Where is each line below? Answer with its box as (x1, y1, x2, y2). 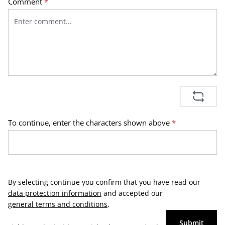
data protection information (8, 188, 101, 198)
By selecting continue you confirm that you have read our (8, 177, 202, 187)
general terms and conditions (8, 199, 107, 209)
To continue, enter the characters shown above (8, 118, 172, 128)
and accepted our (101, 188, 165, 198)
